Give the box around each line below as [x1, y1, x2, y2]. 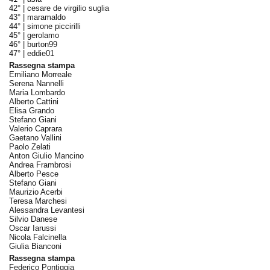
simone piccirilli [27, 22, 81, 31]
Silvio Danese [8, 215, 57, 224]
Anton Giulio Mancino [8, 151, 84, 160]
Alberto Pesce [8, 169, 58, 178]
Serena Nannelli [8, 79, 64, 88]
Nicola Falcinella [8, 233, 66, 242]
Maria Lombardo [8, 88, 65, 97]
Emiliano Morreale [8, 70, 72, 79]
